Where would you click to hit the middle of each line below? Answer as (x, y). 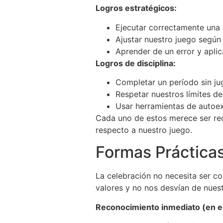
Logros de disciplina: (136, 63)
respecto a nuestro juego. (144, 130)
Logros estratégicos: (136, 8)
